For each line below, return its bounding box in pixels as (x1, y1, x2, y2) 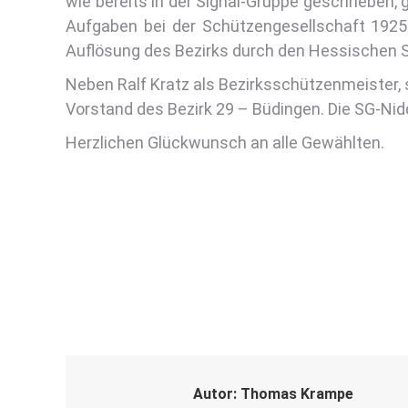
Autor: (193, 385, 237, 403)
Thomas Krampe (237, 385, 353, 403)
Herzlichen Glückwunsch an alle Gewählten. (66, 133, 384, 152)
